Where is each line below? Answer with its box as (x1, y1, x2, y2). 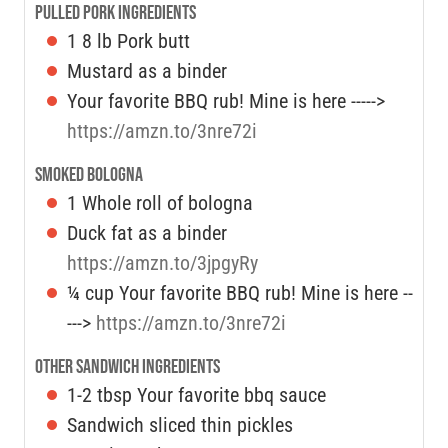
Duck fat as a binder (67, 220, 227, 245)
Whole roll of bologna (82, 190, 253, 215)
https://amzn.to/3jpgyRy (67, 250, 258, 275)
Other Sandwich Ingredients (35, 354, 220, 379)
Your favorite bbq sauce (137, 382, 326, 407)
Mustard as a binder (67, 58, 227, 83)
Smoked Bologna (35, 162, 143, 187)
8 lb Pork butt (82, 28, 190, 53)
